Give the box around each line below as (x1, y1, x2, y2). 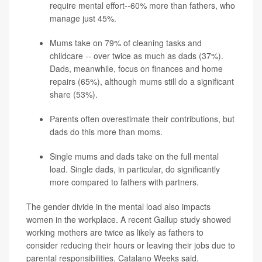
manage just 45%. (50, 12, 116, 24)
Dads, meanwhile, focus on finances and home (50, 62, 223, 74)
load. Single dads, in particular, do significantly (50, 163, 220, 175)
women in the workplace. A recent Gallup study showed (26, 213, 231, 225)
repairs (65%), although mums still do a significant (50, 75, 234, 87)
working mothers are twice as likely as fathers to (26, 226, 204, 238)
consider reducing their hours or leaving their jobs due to (26, 239, 235, 251)
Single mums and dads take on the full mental (50, 150, 219, 162)
